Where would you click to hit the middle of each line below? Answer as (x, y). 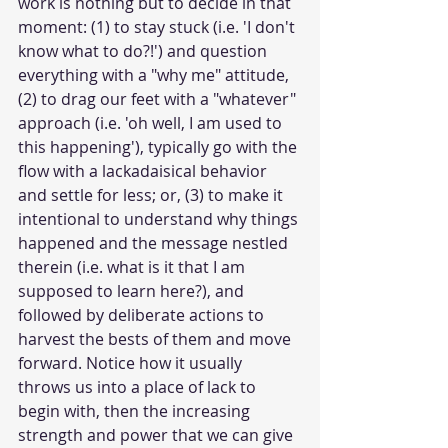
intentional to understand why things (160, 218)
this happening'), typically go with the (159, 146)
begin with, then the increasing (136, 410)
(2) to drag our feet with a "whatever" (159, 98)
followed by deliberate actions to (143, 314)
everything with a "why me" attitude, (155, 74)
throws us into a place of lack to (139, 386)
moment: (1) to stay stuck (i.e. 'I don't (158, 26)
